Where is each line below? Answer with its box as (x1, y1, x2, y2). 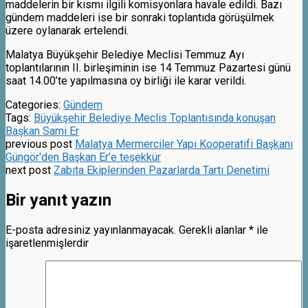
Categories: (5, 98, 63, 111)
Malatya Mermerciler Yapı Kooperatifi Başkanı (75, 137, 293, 151)
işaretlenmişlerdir (5, 236, 89, 250)
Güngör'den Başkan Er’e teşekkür (5, 150, 161, 164)
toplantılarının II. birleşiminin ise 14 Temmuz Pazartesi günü (5, 60, 291, 74)
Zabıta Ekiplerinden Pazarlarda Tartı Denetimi (54, 163, 269, 177)
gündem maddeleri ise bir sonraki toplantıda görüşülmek (5, 10, 274, 24)
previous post (5, 137, 75, 151)
